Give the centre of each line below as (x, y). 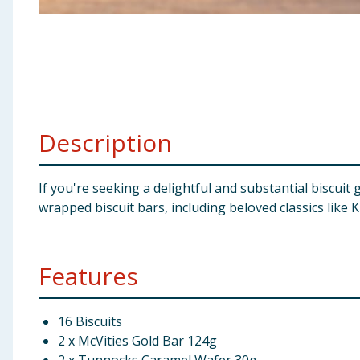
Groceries (37, 99)
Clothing (35, 59)
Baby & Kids (43, 20)
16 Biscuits (90, 321)
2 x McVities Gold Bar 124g (137, 341)
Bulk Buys (37, 138)
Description (105, 143)
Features (88, 276)
